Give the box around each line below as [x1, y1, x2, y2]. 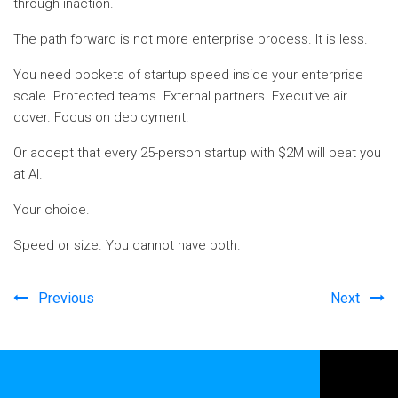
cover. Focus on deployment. [13, 108, 189, 125]
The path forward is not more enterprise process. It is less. [13, 30, 368, 47]
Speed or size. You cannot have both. [13, 236, 241, 253]
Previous [38, 289, 94, 306]
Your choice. [13, 201, 90, 218]
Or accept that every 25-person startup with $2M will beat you [13, 144, 381, 161]
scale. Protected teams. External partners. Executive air [13, 87, 347, 104]
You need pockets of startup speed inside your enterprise [13, 66, 363, 83]
